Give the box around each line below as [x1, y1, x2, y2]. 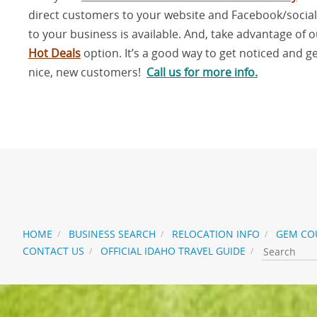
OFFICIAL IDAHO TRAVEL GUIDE [100, 243, 246, 258]
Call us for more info [146, 64, 255, 80]
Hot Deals [28, 45, 81, 61]
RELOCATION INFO [171, 226, 260, 241]
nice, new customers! [28, 64, 144, 80]
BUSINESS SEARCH [68, 226, 156, 241]
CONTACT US [22, 243, 84, 258]
